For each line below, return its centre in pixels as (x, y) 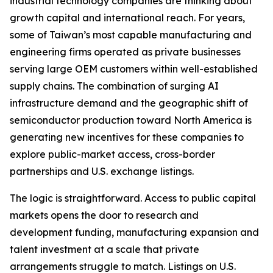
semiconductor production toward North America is (131, 120)
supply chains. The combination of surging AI (114, 86)
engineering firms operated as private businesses (125, 51)
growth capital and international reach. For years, (127, 17)
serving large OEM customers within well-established (134, 69)
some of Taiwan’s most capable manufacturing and (131, 34)
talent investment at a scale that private (105, 249)
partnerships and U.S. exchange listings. (102, 171)
